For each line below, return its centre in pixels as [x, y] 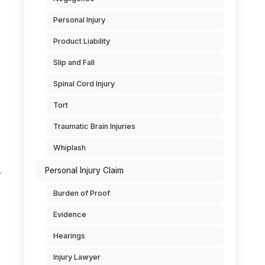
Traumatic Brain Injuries [94, 126]
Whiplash [70, 148]
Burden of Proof [82, 193]
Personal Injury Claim [84, 170]
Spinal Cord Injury [84, 84]
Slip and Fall [74, 62]
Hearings [69, 236]
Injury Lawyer [77, 257]
